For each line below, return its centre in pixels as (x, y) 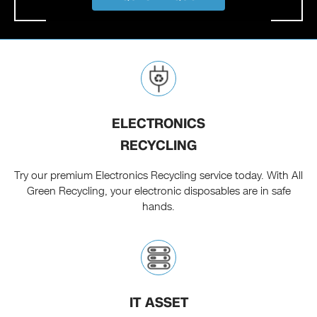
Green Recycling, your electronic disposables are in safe (158, 191)
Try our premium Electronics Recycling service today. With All (158, 176)
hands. (158, 207)
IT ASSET (158, 303)
